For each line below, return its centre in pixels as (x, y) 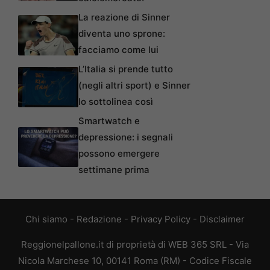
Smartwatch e (109, 121)
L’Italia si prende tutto (126, 69)
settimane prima (114, 170)
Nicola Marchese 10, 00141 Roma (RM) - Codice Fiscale (135, 261)
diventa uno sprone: (122, 34)
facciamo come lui (118, 50)
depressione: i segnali (126, 137)
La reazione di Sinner (124, 17)
